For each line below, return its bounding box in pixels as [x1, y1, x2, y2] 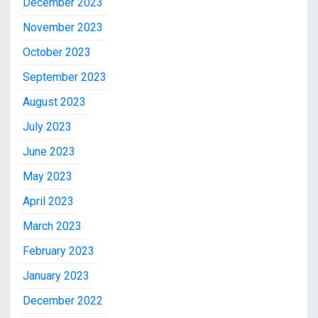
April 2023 [23, 194, 74, 209]
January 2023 [23, 269, 89, 283]
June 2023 [23, 145, 75, 159]
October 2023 [23, 45, 91, 60]
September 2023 [23, 70, 106, 84]
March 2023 [23, 219, 82, 234]
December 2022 [23, 294, 103, 308]
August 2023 [23, 95, 86, 109]
